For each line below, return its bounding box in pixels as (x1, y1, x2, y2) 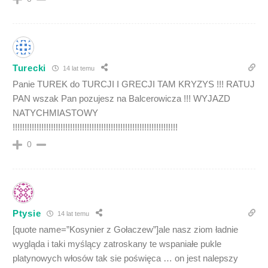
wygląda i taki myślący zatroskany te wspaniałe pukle (13, 239, 221, 249)
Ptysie (13, 208, 41, 218)
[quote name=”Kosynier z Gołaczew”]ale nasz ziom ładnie (13, 224, 238, 234)
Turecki (13, 62, 46, 73)
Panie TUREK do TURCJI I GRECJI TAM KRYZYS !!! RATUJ (13, 79, 255, 89)
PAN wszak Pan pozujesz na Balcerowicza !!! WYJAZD (13, 93, 230, 103)
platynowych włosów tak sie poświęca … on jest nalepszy (13, 253, 238, 263)
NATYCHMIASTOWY (13, 108, 98, 118)
